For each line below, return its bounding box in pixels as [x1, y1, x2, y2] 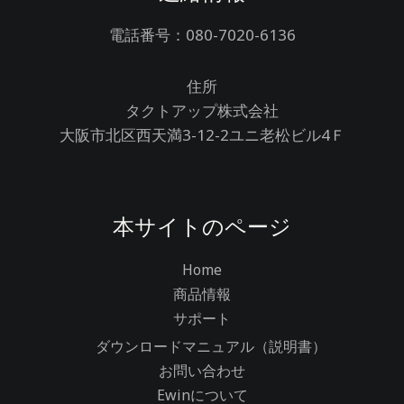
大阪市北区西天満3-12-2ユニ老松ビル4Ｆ [59, 124, 345, 146]
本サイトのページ [113, 210, 291, 241]
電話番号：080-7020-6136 [108, 24, 296, 46]
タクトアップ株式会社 [125, 100, 279, 122]
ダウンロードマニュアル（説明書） [96, 335, 326, 356]
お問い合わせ [159, 360, 245, 381]
